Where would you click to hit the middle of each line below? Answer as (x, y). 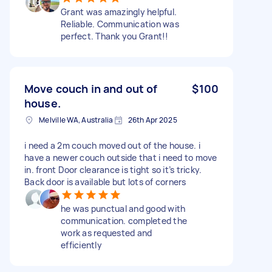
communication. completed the (124, 220)
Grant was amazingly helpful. (119, 12)
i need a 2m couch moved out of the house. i (112, 145)
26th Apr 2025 (152, 120)
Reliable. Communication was (120, 24)
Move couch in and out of (91, 88)
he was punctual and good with (123, 208)
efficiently (81, 245)
